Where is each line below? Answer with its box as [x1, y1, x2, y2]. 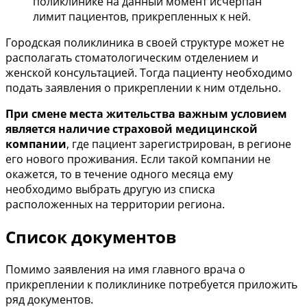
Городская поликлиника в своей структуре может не [5, 35, 284, 51]
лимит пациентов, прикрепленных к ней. [33, 9, 251, 25]
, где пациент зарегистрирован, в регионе [66, 136, 291, 152]
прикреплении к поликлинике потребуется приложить [5, 277, 297, 293]
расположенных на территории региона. [5, 197, 225, 212]
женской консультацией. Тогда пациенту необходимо [5, 65, 293, 81]
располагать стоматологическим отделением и [5, 50, 258, 66]
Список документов [5, 225, 176, 249]
